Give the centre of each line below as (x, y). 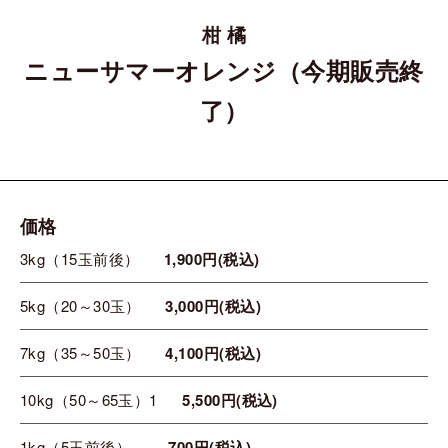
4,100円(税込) (213, 352)
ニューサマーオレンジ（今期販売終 (224, 69)
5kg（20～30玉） (80, 305)
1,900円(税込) (212, 258)
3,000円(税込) (213, 305)
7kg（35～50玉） (80, 352)
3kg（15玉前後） (80, 258)
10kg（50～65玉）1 (89, 399)
